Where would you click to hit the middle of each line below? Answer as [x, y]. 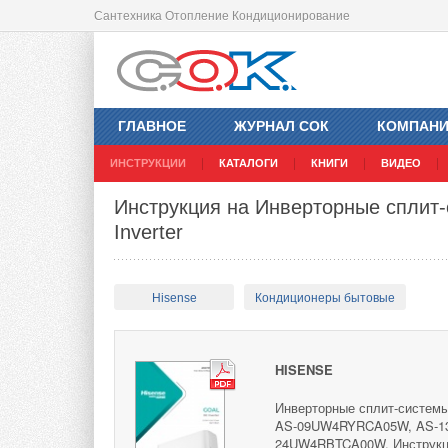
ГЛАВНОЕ [152, 126]
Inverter [148, 232]
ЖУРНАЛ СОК [281, 126]
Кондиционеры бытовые [325, 298]
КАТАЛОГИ [248, 163]
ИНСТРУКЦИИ [148, 163]
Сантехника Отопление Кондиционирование [222, 16]
